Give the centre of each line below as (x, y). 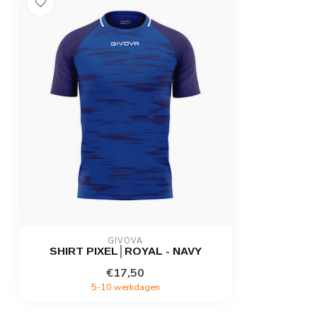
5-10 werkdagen (125, 287)
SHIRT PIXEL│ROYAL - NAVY (125, 251)
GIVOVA (125, 241)
